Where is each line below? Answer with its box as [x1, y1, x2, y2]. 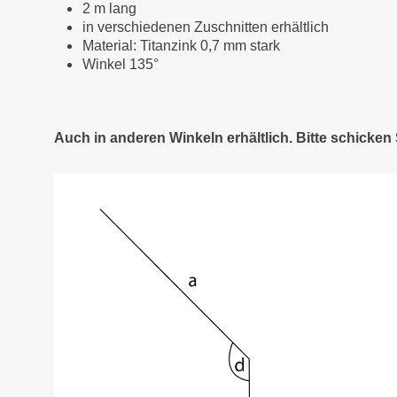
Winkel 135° [82, 57, 159, 72]
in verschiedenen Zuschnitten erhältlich [82, 19, 329, 35]
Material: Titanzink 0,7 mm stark [82, 38, 280, 53]
